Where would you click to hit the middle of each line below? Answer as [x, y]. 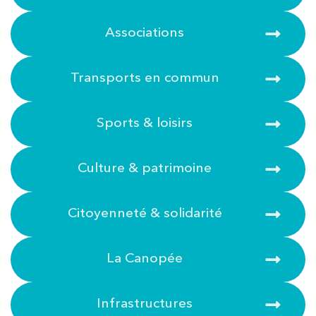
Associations [145, 32]
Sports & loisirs [145, 122]
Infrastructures [145, 303]
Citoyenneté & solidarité [145, 213]
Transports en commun [145, 77]
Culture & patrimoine [145, 168]
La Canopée [145, 258]
